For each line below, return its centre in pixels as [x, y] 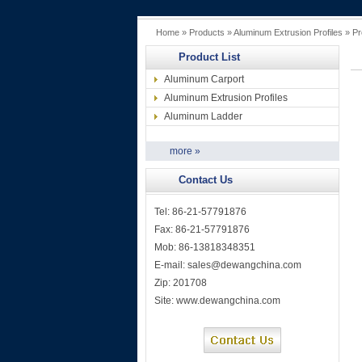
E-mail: [171, 265]
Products [207, 32]
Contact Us [206, 180]
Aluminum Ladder [203, 116]
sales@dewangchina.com [244, 265]
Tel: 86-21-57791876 [200, 212]
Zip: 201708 [181, 283]
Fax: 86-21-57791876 [202, 229]
